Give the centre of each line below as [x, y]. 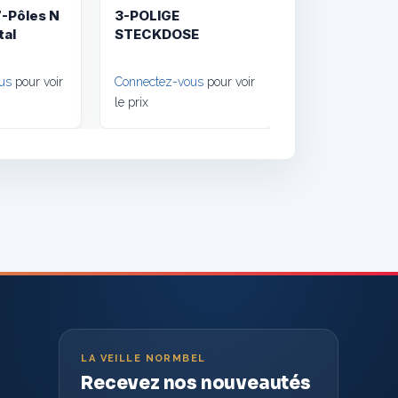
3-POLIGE [147, 15]
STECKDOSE [157, 34]
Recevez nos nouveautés [196, 383]
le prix [132, 102]
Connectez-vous [159, 81]
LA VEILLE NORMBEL [143, 358]
